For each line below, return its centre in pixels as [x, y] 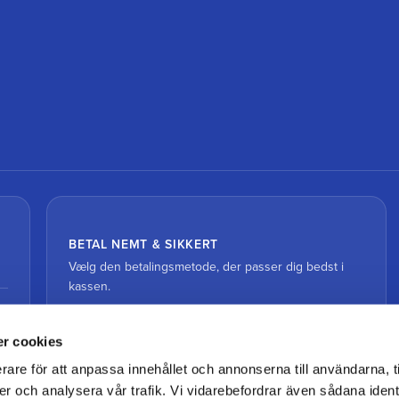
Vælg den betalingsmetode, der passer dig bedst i [207, 267]
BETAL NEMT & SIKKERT [144, 245]
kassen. [90, 287]
